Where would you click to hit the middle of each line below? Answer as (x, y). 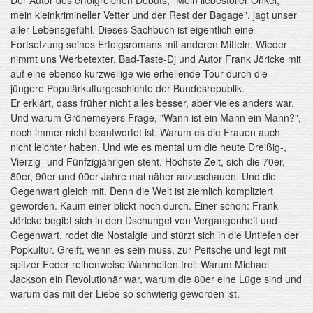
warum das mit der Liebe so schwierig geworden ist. (125, 293)
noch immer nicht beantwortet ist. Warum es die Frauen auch (145, 132)
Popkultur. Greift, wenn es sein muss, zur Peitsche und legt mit (148, 249)
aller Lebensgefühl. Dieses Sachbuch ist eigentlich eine (132, 29)
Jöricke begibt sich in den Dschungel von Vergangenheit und (144, 220)
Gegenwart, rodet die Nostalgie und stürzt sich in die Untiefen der (155, 234)
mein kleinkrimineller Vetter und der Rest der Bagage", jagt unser (154, 14)
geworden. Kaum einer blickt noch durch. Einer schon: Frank (144, 205)
